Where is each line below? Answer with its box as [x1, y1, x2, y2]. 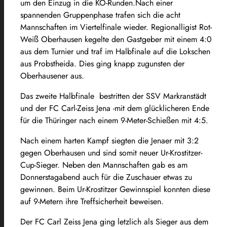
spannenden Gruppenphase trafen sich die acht [20, 9, 180, 21]
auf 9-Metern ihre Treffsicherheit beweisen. [20, 195, 164, 207]
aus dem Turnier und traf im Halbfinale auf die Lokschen [20, 45, 210, 57]
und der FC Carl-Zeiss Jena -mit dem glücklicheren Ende [20, 102, 209, 114]
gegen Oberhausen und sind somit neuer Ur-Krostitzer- [20, 146, 202, 159]
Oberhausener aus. [20, 69, 84, 82]
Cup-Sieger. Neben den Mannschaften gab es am [20, 159, 187, 171]
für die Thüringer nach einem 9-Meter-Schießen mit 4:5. [20, 114, 208, 126]
